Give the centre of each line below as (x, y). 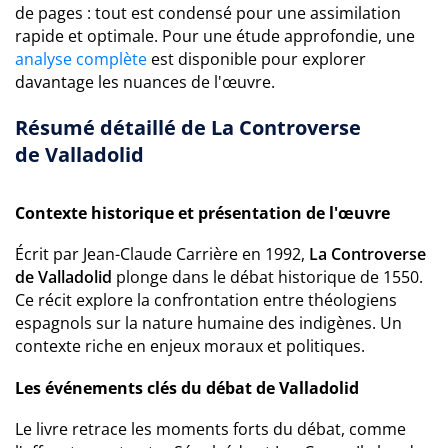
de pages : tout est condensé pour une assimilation (208, 13)
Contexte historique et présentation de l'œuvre (202, 213)
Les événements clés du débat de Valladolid (187, 388)
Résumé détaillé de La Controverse (188, 127)
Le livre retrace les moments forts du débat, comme (210, 429)
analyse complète (81, 59)
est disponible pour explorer (256, 59)
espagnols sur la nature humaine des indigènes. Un (208, 323)
